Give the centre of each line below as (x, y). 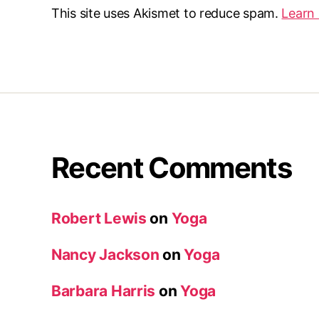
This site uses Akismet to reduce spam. (167, 13)
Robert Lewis (99, 218)
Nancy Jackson (105, 254)
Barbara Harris (104, 291)
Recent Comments (172, 167)
